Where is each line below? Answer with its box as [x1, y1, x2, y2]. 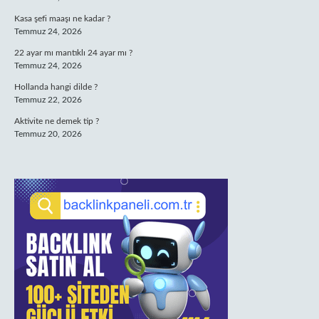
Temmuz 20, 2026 [14, 130, 82, 138]
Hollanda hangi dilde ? [14, 83, 98, 91]
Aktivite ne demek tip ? [14, 117, 99, 125]
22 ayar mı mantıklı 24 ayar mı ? [14, 48, 132, 57]
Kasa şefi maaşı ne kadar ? [14, 14, 110, 23]
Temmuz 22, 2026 [14, 95, 82, 104]
